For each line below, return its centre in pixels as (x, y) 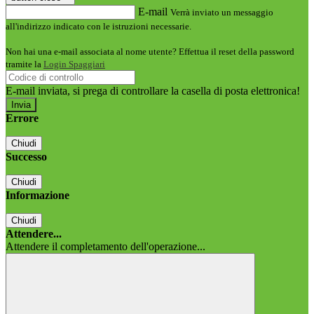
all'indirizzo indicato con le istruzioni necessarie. (98, 27)
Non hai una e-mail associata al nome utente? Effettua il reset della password (150, 52)
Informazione (37, 196)
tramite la (25, 64)
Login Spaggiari (74, 64)
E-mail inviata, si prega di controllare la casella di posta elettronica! (153, 91)
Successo (26, 157)
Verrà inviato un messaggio (222, 13)
